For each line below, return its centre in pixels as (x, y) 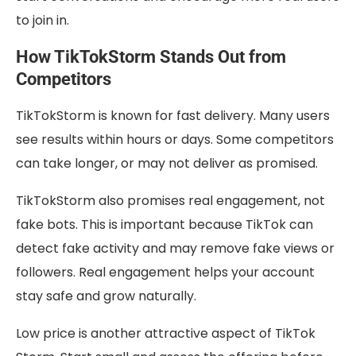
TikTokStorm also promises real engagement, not (170, 201)
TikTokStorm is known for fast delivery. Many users (173, 116)
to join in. (43, 21)
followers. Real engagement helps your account (165, 273)
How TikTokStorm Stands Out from (151, 57)
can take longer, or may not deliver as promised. (167, 164)
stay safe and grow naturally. (106, 296)
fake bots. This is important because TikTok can (164, 225)
